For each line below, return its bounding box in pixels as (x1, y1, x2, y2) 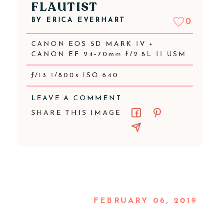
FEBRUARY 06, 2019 (93, 197, 198, 205)
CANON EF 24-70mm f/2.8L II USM (31, 51, 187, 58)
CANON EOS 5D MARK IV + (31, 41, 154, 48)
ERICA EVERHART (46, 17, 126, 24)
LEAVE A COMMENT (31, 95, 122, 102)
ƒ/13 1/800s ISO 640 (31, 72, 119, 79)
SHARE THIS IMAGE (31, 109, 121, 117)
